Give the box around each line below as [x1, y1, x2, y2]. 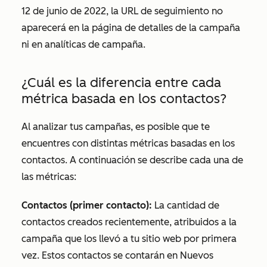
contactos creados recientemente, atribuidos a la [21, 216, 237, 228]
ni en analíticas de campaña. [21, 39, 145, 50]
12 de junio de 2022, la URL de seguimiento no [21, 5, 223, 17]
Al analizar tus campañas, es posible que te [21, 121, 210, 132]
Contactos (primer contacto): [21, 200, 152, 211]
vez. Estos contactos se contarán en [21, 250, 180, 261]
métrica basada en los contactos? [21, 91, 226, 107]
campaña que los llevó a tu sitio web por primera [21, 233, 237, 244]
